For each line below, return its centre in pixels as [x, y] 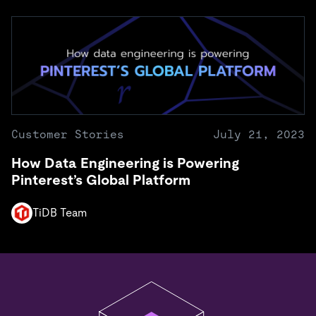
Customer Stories [68, 134]
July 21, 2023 [259, 134]
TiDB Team [60, 212]
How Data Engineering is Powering [125, 163]
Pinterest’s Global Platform [101, 180]
